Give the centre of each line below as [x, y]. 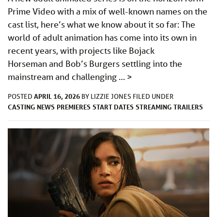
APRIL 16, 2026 [57, 96]
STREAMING [154, 107]
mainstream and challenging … [67, 77]
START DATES [113, 107]
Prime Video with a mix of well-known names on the [108, 11]
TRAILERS [188, 107]
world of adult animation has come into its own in [102, 38]
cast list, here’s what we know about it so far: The [101, 24]
